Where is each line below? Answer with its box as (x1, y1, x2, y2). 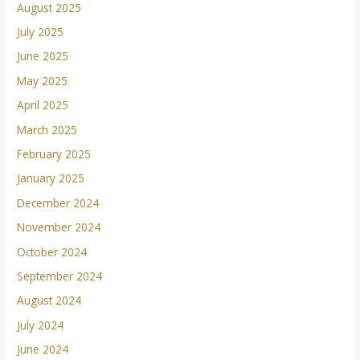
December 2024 (17, 194, 100, 211)
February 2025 (17, 146, 92, 162)
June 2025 (17, 48, 69, 64)
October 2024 (17, 243, 88, 260)
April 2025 (17, 97, 69, 113)
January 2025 (17, 170, 85, 186)
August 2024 (17, 292, 82, 309)
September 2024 (17, 268, 103, 284)
